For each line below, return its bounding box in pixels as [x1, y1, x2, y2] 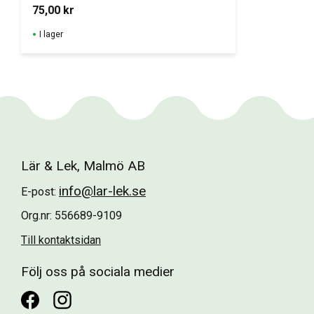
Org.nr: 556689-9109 [21, 209, 122, 223]
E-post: [21, 184, 59, 198]
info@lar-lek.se [59, 182, 146, 199]
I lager [39, 29, 63, 40]
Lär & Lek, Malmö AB [21, 158, 145, 174]
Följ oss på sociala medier [21, 263, 175, 280]
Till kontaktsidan [21, 233, 101, 247]
